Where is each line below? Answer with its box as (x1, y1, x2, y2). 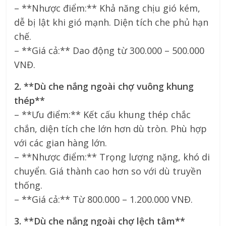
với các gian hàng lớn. (14, 136, 107, 149)
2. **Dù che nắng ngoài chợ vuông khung (14, 80, 194, 92)
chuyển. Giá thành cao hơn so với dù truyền (14, 164, 202, 177)
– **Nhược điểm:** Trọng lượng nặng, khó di (14, 150, 210, 163)
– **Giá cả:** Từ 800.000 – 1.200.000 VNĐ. (14, 193, 193, 205)
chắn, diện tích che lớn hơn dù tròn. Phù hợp (14, 122, 207, 135)
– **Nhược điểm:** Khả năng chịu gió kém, (14, 2, 201, 14)
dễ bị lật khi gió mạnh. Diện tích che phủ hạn (14, 16, 209, 28)
